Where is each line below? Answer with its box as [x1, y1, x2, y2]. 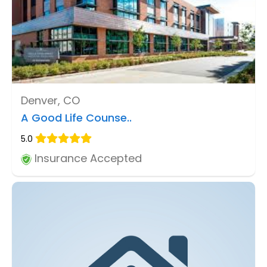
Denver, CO [21, 93, 80, 108]
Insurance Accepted [32, 151, 142, 166]
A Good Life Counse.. [21, 110, 132, 126]
